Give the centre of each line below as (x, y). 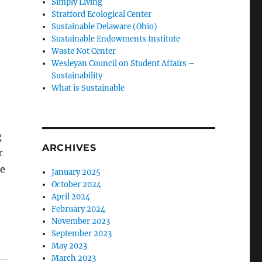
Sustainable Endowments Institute (116, 39)
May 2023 (70, 246)
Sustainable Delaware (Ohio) (105, 26)
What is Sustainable (88, 88)
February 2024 (79, 209)
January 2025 (76, 172)
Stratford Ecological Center (102, 14)
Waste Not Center (84, 51)
